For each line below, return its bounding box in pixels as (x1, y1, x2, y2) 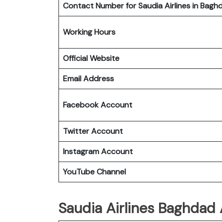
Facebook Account (63, 99, 132, 110)
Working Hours (63, 26, 115, 37)
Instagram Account (63, 146, 133, 157)
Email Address (63, 73, 114, 84)
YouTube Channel (63, 166, 126, 177)
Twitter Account (63, 125, 123, 136)
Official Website (63, 53, 119, 63)
